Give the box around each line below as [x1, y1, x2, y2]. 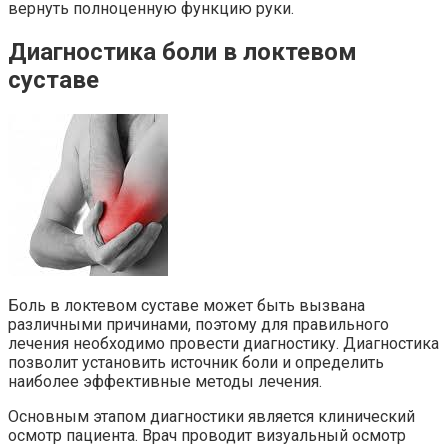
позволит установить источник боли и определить [8, 352, 384, 372]
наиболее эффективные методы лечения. [8, 371, 322, 391]
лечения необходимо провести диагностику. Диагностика [8, 333, 439, 353]
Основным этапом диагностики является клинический [8, 406, 415, 426]
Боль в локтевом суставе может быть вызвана [8, 295, 365, 315]
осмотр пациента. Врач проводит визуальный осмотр [8, 425, 406, 445]
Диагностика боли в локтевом [8, 37, 357, 66]
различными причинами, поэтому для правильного [8, 314, 389, 334]
